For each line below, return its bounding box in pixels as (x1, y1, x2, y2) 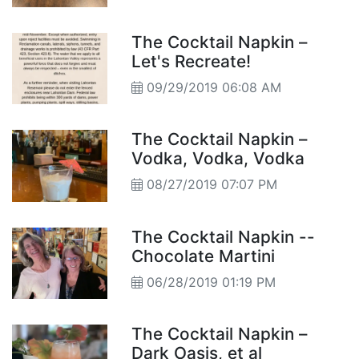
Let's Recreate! (131, 50, 266, 71)
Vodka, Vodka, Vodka (131, 148, 305, 169)
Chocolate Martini (131, 245, 276, 266)
